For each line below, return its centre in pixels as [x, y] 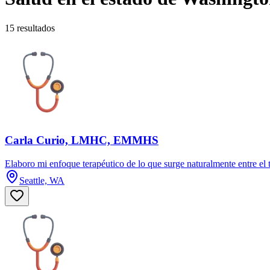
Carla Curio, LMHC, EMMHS [82, 140]
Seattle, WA [42, 181]
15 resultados [30, 28]
